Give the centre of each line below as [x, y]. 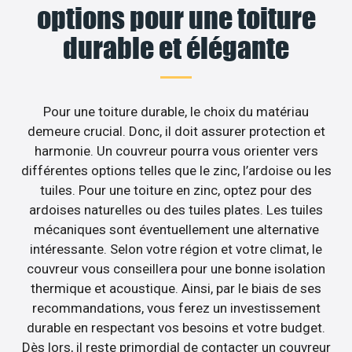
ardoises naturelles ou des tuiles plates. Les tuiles [176, 210]
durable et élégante [176, 48]
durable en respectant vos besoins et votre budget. [176, 328]
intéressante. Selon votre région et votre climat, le [176, 249]
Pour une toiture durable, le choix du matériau [176, 112]
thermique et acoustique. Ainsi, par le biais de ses [176, 289]
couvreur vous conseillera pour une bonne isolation [176, 269]
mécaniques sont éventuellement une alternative [176, 230]
